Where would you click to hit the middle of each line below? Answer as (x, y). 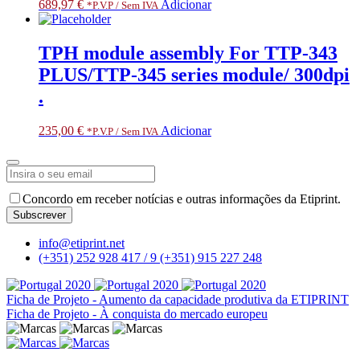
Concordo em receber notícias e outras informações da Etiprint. (182, 198)
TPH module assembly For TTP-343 (188, 53)
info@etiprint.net (82, 243)
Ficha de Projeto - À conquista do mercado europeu (137, 313)
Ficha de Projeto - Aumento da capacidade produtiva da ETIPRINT (178, 299)
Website (27, 230)
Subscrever (39, 215)
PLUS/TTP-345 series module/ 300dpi (194, 74)
